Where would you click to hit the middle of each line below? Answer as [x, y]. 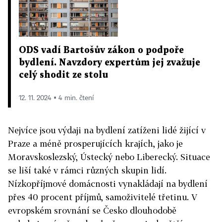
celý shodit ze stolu [63, 75]
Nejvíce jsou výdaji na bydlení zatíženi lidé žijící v [107, 130]
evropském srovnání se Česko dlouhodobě [92, 210]
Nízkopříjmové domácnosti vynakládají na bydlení [108, 183]
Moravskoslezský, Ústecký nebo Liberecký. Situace [109, 157]
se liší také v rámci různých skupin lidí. [87, 170]
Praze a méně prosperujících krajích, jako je [95, 143]
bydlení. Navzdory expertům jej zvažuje [110, 62]
